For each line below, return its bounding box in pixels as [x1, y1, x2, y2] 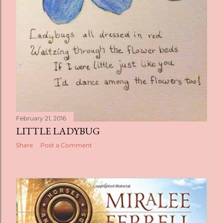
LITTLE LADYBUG [16, 124, 100, 138]
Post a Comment [40, 141, 92, 149]
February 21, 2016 [16, 114, 66, 122]
